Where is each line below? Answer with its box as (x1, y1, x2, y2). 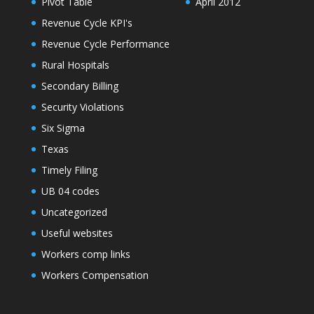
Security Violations (41, 100, 124, 114)
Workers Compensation (41, 268, 149, 282)
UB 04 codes (41, 184, 100, 198)
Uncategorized (41, 205, 107, 219)
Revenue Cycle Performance (41, 37, 170, 51)
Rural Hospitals (41, 58, 109, 72)
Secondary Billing (41, 79, 118, 93)
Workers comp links (41, 247, 130, 261)
